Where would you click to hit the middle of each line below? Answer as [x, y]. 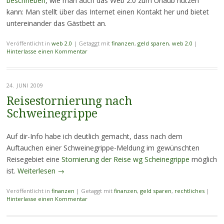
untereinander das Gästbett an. [56, 23]
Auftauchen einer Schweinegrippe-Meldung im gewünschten [103, 148]
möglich [203, 159]
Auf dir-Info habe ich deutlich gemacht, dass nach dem [94, 136]
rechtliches [189, 191]
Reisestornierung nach [69, 101]
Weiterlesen [37, 171]
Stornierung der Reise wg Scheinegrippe [125, 159]
